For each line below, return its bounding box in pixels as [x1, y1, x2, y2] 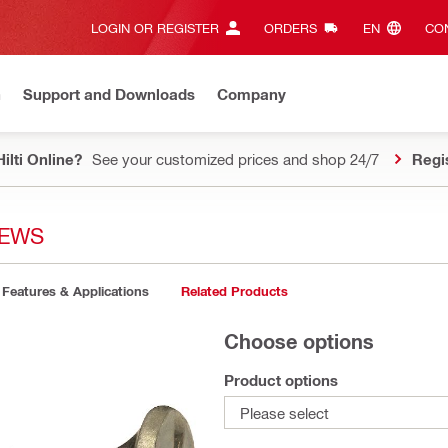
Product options [224, 371, 338, 389]
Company [217, 84, 286, 103]
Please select [240, 403, 329, 422]
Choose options [224, 329, 374, 353]
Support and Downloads [23, 84, 195, 103]
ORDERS [264, 20, 317, 35]
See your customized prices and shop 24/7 [92, 150, 379, 168]
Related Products [180, 283, 288, 299]
